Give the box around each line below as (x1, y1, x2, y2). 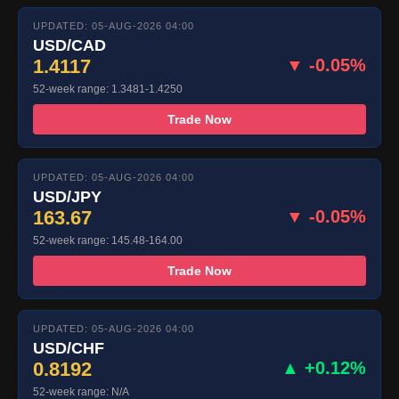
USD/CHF (33, 338, 104, 357)
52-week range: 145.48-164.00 (33, 233, 183, 247)
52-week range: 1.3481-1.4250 (33, 82, 183, 95)
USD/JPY (33, 187, 102, 206)
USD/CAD (33, 36, 106, 54)
